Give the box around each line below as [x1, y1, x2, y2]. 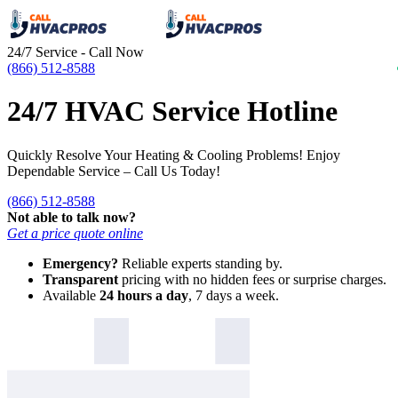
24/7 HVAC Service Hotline [7, 95, 338, 128]
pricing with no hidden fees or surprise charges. [118, 271, 386, 287]
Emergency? [43, 255, 118, 271]
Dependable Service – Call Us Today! [7, 163, 220, 179]
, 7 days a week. [188, 287, 279, 303]
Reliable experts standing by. [118, 255, 283, 271]
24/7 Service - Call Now [7, 44, 144, 60]
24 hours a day [99, 287, 188, 303]
